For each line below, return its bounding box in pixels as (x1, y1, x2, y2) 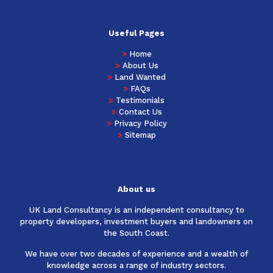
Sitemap (124, 130, 156, 140)
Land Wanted (115, 72, 166, 82)
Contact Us (118, 107, 162, 116)
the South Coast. (104, 228, 169, 238)
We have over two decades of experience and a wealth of (25, 249, 248, 258)
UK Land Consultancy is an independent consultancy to (29, 205, 244, 214)
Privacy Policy (113, 118, 167, 128)
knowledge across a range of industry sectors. (47, 260, 226, 270)
